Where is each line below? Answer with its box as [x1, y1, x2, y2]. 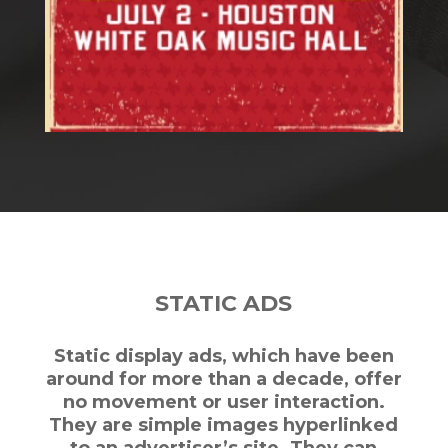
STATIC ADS [155, 289, 293, 317]
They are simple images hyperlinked [49, 413, 399, 436]
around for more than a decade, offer [45, 367, 402, 390]
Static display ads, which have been [53, 344, 394, 367]
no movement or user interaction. [62, 390, 385, 413]
